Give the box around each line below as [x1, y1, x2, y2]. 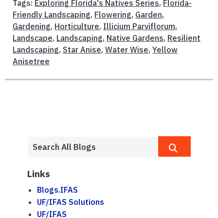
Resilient [167, 33, 200, 43]
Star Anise [63, 45, 101, 55]
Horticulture [54, 21, 99, 32]
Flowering [94, 10, 131, 20]
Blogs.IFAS [37, 185, 78, 195]
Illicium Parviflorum [103, 21, 175, 32]
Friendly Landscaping [13, 10, 91, 20]
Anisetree [13, 56, 50, 67]
